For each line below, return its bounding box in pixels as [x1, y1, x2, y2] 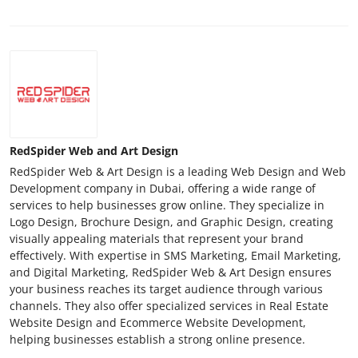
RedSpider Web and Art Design [10, 142, 178, 158]
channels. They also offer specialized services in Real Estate [10, 297, 328, 313]
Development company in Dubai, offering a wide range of [10, 180, 316, 196]
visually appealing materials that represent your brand [10, 230, 304, 246]
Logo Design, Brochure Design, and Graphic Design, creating [10, 213, 333, 229]
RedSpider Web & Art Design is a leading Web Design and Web [10, 163, 346, 179]
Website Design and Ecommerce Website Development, [10, 314, 306, 330]
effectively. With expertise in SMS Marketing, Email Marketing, [10, 247, 341, 263]
